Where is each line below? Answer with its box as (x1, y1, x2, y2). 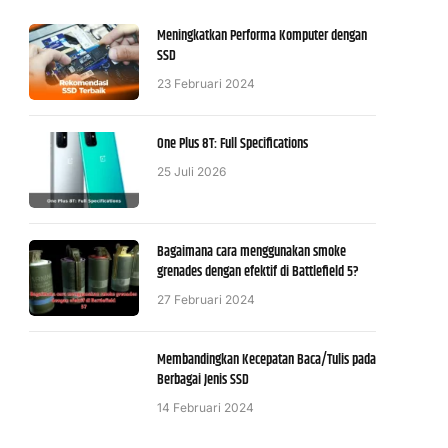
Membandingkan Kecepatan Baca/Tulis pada (157, 349, 376, 372)
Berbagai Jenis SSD (157, 369, 249, 392)
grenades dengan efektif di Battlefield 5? (157, 261, 359, 284)
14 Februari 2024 (157, 400, 254, 416)
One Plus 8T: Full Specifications (157, 133, 308, 156)
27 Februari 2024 (157, 292, 255, 308)
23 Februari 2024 (157, 76, 255, 92)
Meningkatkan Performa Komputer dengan (157, 25, 367, 48)
